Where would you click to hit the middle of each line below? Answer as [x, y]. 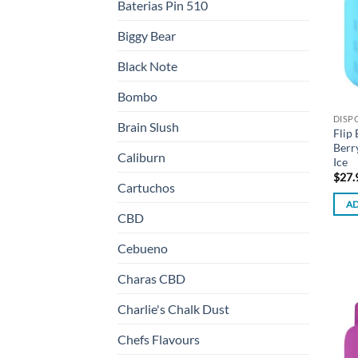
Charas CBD [151, 279]
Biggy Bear [147, 36]
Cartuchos [146, 188]
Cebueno [143, 249]
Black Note [147, 66]
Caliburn [141, 157]
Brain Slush [148, 127]
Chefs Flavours [159, 340]
